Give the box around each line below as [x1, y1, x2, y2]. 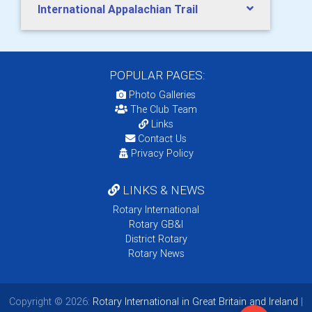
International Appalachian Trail [38, 1, 198, 16]
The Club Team [130, 102, 197, 116]
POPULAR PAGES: [107, 67, 205, 83]
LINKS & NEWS [119, 182, 205, 198]
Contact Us [135, 132, 187, 145]
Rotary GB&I [129, 217, 183, 231]
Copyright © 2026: [9, 295, 90, 308]
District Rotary [125, 232, 187, 245]
